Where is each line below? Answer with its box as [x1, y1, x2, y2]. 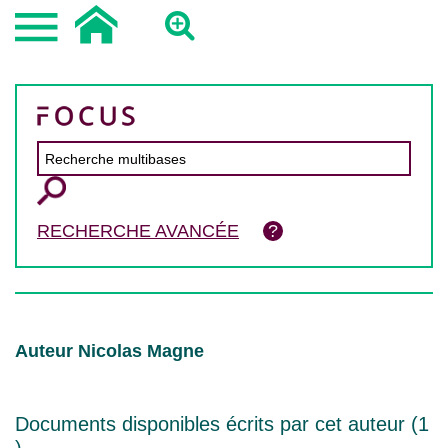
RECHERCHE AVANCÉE [37, 221, 239, 241]
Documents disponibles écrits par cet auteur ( [15, 413, 418, 435]
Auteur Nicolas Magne [15, 341, 204, 361]
